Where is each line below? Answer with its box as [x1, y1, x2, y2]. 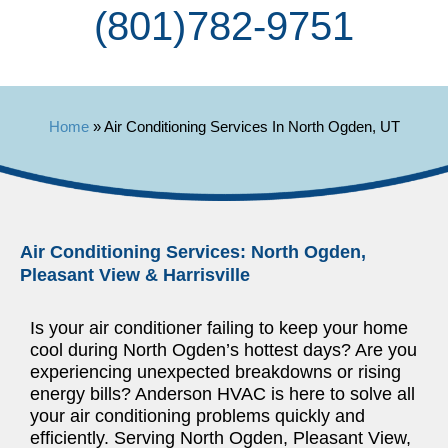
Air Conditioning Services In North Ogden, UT [103, 117, 400, 135]
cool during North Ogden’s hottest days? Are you [30, 339, 417, 360]
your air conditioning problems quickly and [30, 405, 365, 426]
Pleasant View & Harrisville [20, 264, 250, 285]
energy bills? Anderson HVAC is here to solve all [30, 383, 415, 404]
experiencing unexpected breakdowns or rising [30, 361, 401, 382]
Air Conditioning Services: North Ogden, [20, 241, 366, 262]
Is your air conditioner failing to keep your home [30, 317, 408, 338]
